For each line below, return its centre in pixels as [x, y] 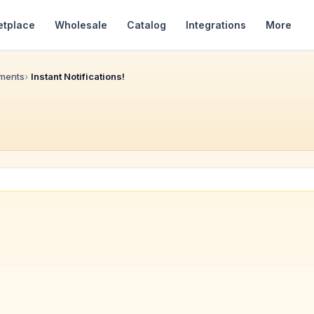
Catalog [146, 25]
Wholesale [81, 25]
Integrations [216, 25]
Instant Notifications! [78, 76]
